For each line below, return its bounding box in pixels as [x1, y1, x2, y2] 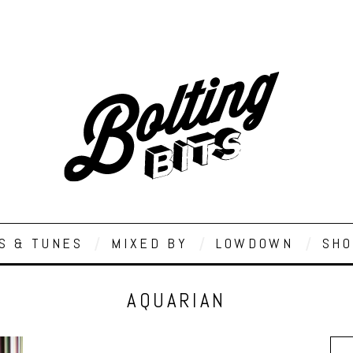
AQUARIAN [127, 288, 226, 313]
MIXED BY [111, 234, 188, 252]
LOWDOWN [216, 234, 294, 252]
